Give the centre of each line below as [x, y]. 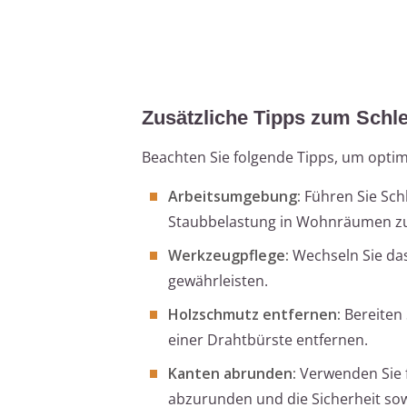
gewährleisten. [218, 280]
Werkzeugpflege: [228, 255]
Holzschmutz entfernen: [254, 314]
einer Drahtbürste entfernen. [268, 339]
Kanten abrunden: [232, 373]
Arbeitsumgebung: [234, 196]
